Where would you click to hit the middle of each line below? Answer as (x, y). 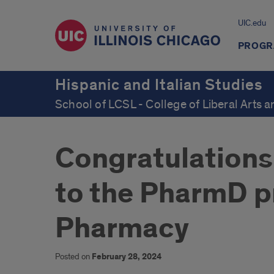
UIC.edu (252, 23)
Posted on (73, 257)
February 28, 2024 (127, 257)
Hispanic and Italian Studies (159, 85)
